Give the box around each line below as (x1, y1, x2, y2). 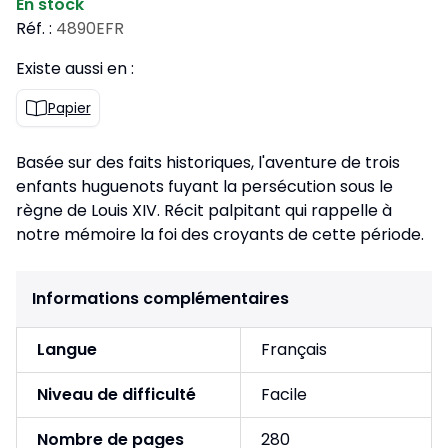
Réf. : (16, 17, 52, 41)
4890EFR (56, 17, 124, 41)
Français (261, 338, 327, 362)
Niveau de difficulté (37, 383, 196, 407)
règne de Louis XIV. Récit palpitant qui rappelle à (16, 199, 392, 223)
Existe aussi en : (16, 57, 134, 81)
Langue (37, 338, 97, 362)
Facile (261, 383, 307, 407)
